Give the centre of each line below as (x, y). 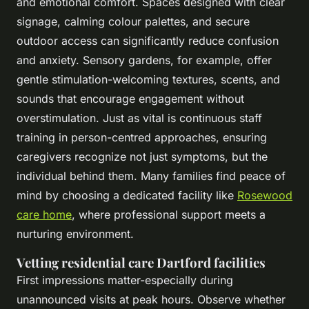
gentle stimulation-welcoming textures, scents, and (148, 79)
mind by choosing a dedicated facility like (127, 195)
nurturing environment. (75, 233)
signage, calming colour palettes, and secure (133, 21)
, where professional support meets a (169, 214)
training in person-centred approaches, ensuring (142, 137)
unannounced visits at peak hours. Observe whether (151, 299)
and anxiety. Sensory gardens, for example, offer (144, 60)
